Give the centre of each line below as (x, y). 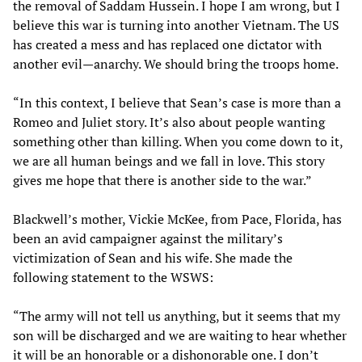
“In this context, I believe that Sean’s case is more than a (177, 102)
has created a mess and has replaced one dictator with (167, 44)
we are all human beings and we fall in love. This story (169, 160)
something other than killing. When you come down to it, (178, 141)
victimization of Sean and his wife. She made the (153, 257)
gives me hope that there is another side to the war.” (162, 180)
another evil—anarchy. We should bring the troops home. (176, 63)
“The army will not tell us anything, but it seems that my (177, 316)
